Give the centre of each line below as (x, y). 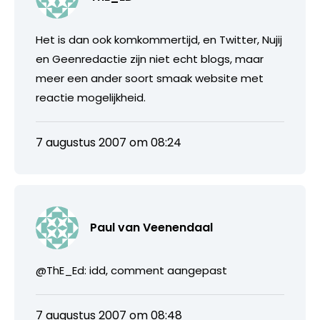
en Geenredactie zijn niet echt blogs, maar (150, 59)
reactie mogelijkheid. (91, 97)
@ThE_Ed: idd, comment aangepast (131, 270)
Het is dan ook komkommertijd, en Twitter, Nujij (159, 39)
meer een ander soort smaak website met (150, 78)
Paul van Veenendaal (151, 227)
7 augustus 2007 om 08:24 (109, 142)
